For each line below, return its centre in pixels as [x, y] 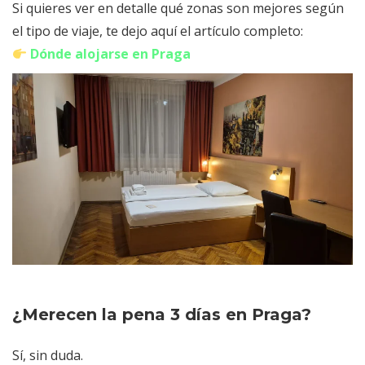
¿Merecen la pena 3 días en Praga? [162, 315]
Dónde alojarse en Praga [111, 54]
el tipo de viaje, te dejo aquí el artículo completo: [158, 31]
